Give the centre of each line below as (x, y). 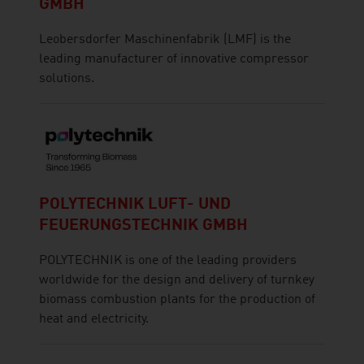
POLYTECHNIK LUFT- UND (135, 204)
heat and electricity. (94, 319)
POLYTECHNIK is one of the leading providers (168, 260)
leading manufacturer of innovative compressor (174, 60)
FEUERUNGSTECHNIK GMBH (143, 225)
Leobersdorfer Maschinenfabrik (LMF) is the (165, 40)
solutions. (67, 79)
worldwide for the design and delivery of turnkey (177, 280)
